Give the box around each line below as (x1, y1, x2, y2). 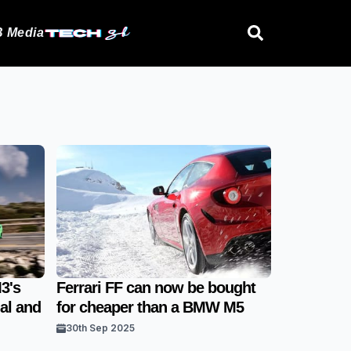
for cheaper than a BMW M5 (56, 299, 244, 316)
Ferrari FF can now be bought (56, 279, 256, 296)
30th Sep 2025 (66, 322, 136, 334)
